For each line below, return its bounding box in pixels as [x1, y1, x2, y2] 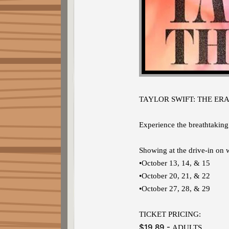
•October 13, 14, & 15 [139, 159, 210, 167]
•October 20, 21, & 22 [139, 172, 210, 180]
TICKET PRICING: [139, 210, 201, 218]
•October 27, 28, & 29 [139, 185, 210, 193]
